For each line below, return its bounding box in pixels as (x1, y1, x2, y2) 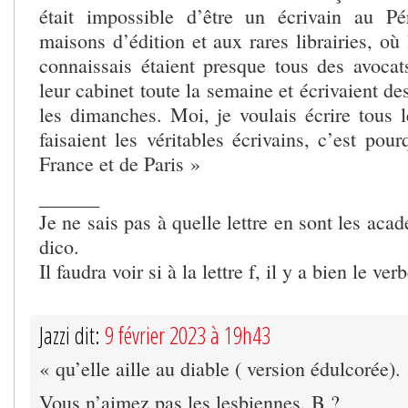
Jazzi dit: (39, 320, 105, 352)
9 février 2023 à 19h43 (105, 320, 270, 352)
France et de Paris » (39, 150, 200, 178)
